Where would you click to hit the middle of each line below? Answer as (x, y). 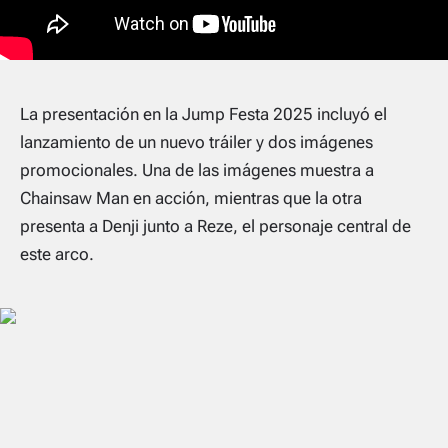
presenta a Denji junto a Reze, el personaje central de (215, 225)
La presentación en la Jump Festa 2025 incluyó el (203, 113)
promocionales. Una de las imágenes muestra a (197, 169)
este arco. (57, 253)
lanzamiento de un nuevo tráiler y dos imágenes (196, 141)
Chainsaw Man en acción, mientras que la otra (191, 197)
